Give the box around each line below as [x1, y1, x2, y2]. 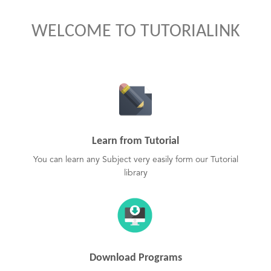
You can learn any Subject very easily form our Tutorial [33, 155, 238, 164]
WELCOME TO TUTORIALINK [31, 22, 240, 41]
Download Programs [89, 252, 182, 264]
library [123, 169, 148, 177]
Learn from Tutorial [92, 135, 179, 147]
